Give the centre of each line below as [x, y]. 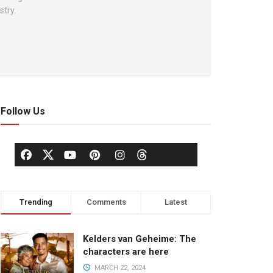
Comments [106, 202]
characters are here [126, 252]
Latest [176, 202]
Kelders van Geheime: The [140, 239]
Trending [36, 202]
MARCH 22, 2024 [119, 268]
